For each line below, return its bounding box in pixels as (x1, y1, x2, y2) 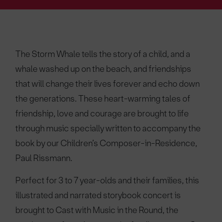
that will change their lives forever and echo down (15, 78, 200, 89)
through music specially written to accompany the (15, 123, 201, 134)
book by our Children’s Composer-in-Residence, (15, 138, 198, 149)
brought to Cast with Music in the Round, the (15, 205, 179, 216)
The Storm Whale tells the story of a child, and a (15, 49, 191, 59)
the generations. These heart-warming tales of (15, 93, 191, 104)
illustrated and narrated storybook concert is (15, 190, 181, 201)
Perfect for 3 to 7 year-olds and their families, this (15, 175, 200, 186)
